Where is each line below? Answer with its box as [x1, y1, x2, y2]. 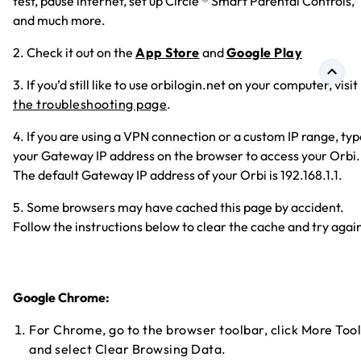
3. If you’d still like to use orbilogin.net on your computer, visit [13, 77, 358, 93]
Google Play [226, 44, 302, 61]
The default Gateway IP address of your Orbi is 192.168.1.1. [13, 167, 342, 184]
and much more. [13, 12, 106, 29]
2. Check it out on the [13, 44, 135, 61]
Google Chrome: [13, 289, 110, 306]
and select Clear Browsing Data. [29, 341, 226, 358]
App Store [135, 44, 200, 61]
